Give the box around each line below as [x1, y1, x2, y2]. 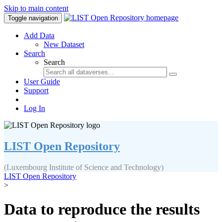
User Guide [24, 77, 60, 86]
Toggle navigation [8, 14, 58, 22]
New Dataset [44, 40, 84, 49]
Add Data [24, 31, 55, 40]
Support [24, 86, 49, 95]
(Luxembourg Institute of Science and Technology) [4, 163, 164, 171]
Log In [24, 104, 45, 112]
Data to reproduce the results [4, 200, 200, 219]
